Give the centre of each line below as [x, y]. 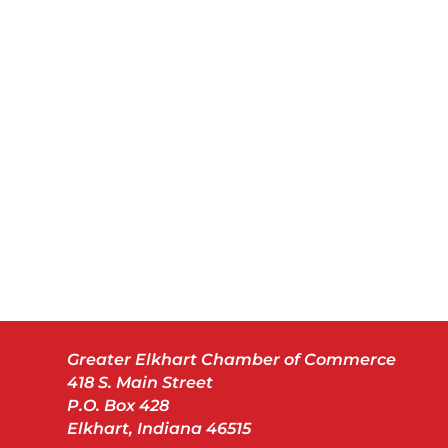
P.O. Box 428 [118, 405]
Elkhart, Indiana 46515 [159, 428]
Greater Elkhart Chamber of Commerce [232, 359]
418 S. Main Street [140, 382]
